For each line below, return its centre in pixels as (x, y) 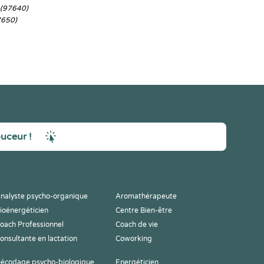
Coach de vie (137, 225)
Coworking (134, 239)
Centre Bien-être (144, 210)
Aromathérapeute (146, 196)
